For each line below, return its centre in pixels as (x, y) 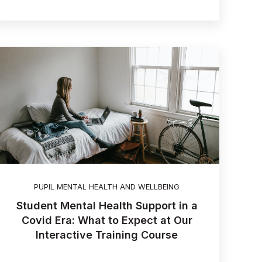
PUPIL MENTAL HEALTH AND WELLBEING (107, 187)
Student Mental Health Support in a (107, 206)
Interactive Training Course (107, 235)
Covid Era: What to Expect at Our (107, 220)
